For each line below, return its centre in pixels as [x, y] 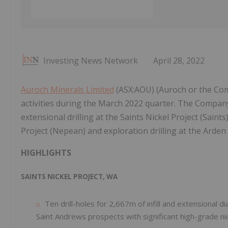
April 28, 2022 [179, 61]
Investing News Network [91, 61]
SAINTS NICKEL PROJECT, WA [69, 177]
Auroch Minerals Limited [67, 90]
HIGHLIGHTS [46, 153]
